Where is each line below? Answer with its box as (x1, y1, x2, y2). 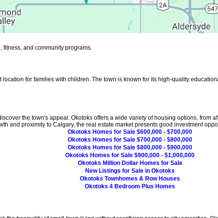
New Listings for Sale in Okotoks (85, 167, 175, 174)
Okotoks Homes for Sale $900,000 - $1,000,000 (65, 151, 195, 159)
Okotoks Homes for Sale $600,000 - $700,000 (68, 128, 192, 135)
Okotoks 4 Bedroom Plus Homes (85, 182, 175, 190)
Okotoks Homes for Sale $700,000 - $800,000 (68, 136, 192, 143)
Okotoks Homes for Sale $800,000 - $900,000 (68, 144, 192, 151)
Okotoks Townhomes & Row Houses (80, 175, 180, 182)
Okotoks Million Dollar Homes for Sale (77, 159, 182, 166)
